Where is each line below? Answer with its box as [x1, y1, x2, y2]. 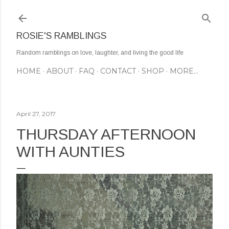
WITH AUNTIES [16, 143, 125, 160]
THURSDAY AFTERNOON [16, 126, 196, 143]
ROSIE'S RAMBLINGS [16, 31, 106, 41]
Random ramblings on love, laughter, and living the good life [16, 49, 184, 56]
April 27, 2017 [16, 110, 56, 118]
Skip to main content [73, 6, 156, 19]
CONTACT [100, 66, 136, 76]
